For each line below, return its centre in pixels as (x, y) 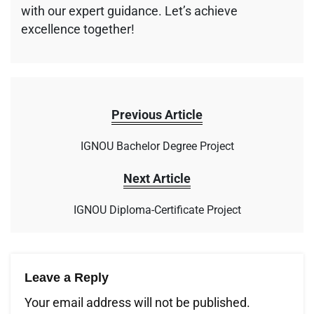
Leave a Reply (67, 277)
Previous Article (157, 114)
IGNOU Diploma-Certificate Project (157, 210)
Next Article (157, 178)
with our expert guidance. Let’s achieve (129, 11)
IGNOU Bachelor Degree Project (157, 146)
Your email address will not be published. (137, 302)
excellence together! (78, 29)
